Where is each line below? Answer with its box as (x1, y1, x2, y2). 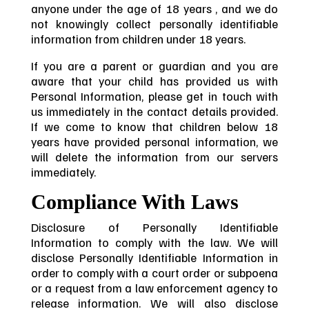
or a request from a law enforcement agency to (30, 279, 279, 295)
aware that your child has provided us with (30, 73, 279, 89)
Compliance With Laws (30, 190, 239, 214)
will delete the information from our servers (30, 149, 279, 165)
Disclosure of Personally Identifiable (30, 219, 279, 235)
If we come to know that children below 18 (30, 119, 279, 134)
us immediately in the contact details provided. (30, 103, 279, 119)
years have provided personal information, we (30, 134, 279, 150)
